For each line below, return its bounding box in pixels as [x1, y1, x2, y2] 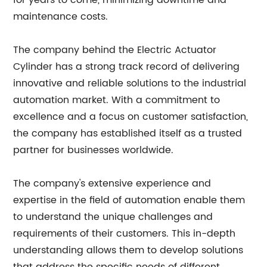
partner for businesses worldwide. [13, 142, 174, 158]
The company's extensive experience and [13, 176, 212, 191]
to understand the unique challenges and [13, 209, 213, 225]
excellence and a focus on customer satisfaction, [13, 109, 249, 125]
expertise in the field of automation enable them [13, 193, 246, 208]
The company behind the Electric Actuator [13, 42, 217, 58]
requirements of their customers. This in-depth [13, 226, 236, 241]
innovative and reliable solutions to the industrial [13, 76, 247, 91]
